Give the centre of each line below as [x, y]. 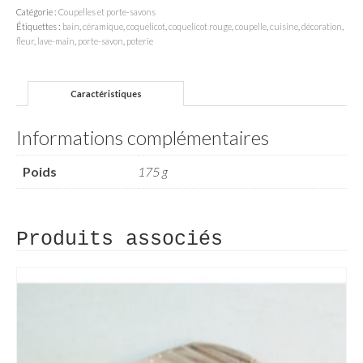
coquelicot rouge [200, 26]
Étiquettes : [39, 26]
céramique [103, 26]
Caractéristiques [106, 93]
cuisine [284, 26]
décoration [322, 26]
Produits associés [120, 240]
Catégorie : [37, 12]
